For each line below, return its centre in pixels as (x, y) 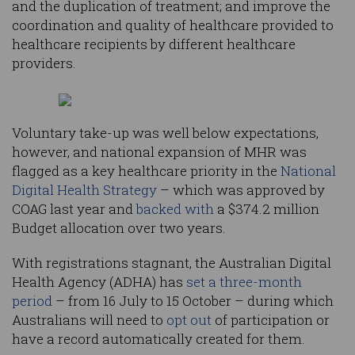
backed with (175, 209)
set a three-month (244, 282)
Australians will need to (89, 320)
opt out (189, 320)
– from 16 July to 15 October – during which (193, 301)
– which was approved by (241, 190)
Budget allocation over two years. (119, 228)
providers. (44, 63)
